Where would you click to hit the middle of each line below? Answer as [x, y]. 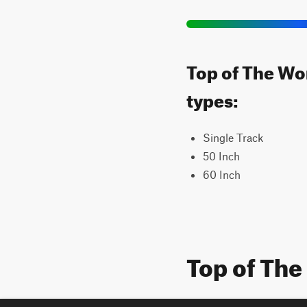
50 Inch [221, 156]
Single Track [233, 137]
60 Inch [222, 174]
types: [212, 98]
